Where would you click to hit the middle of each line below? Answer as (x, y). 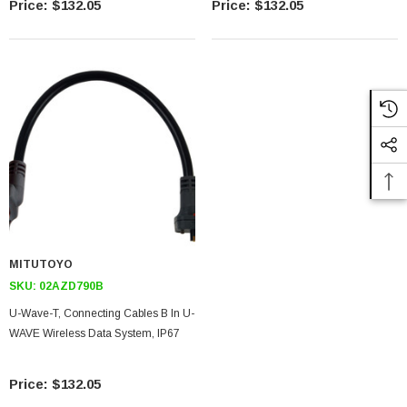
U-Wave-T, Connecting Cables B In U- (102, 313)
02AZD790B (71, 286)
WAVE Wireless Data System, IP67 (94, 333)
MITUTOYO (42, 264)
